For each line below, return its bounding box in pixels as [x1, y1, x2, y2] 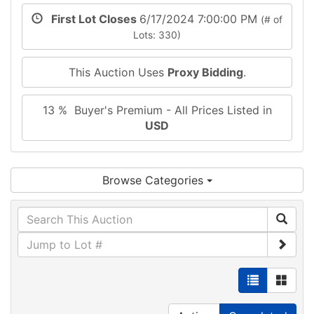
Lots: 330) [133, 29, 181, 41]
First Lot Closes [43, 11, 139, 26]
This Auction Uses [68, 64, 168, 79]
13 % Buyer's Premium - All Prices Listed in [42, 102, 272, 117]
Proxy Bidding [167, 64, 243, 79]
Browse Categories [102, 172, 207, 187]
